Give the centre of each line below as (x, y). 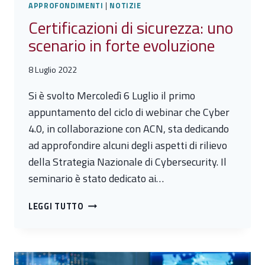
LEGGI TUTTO (56, 206)
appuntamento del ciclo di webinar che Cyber (129, 112)
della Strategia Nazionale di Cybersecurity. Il (127, 161)
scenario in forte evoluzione (122, 46)
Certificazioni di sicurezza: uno (131, 28)
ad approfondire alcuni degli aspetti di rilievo (128, 145)
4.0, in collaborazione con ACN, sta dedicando (129, 128)
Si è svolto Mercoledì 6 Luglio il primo (112, 95)
